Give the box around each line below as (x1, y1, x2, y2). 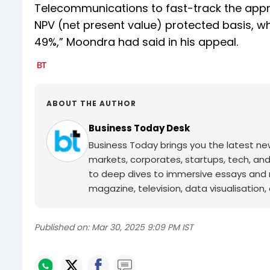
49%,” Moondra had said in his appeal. (34, 34, 238, 50)
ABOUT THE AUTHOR (46, 98, 136, 109)
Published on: (34, 221, 89, 234)
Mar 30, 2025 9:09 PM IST (92, 221, 193, 234)
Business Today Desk (89, 122, 190, 135)
